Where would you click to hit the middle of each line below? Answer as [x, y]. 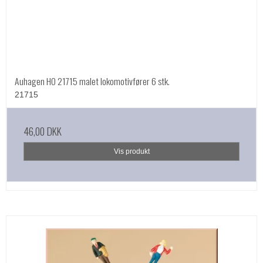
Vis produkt [131, 151]
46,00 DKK [43, 131]
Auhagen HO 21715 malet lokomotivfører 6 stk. [92, 81]
